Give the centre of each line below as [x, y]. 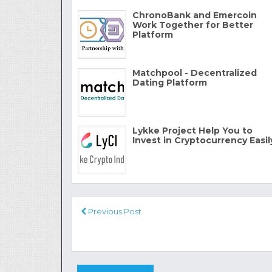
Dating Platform [170, 82]
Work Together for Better [193, 25]
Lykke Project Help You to [192, 130]
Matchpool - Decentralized [195, 73]
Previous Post [114, 211]
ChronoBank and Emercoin [195, 15]
